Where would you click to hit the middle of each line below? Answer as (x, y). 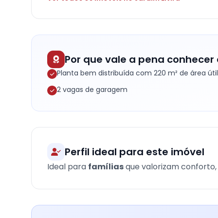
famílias (106, 167)
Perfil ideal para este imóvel (135, 152)
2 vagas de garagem (92, 90)
